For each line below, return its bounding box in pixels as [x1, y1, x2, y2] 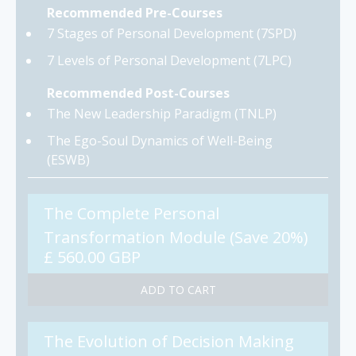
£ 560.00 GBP [44, 246, 141, 268]
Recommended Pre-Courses [47, 3, 222, 21]
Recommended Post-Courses [47, 83, 230, 102]
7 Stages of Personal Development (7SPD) [47, 24, 296, 42]
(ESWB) [47, 150, 90, 168]
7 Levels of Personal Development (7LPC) [47, 51, 292, 69]
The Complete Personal [44, 202, 219, 224]
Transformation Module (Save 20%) [44, 226, 308, 248]
